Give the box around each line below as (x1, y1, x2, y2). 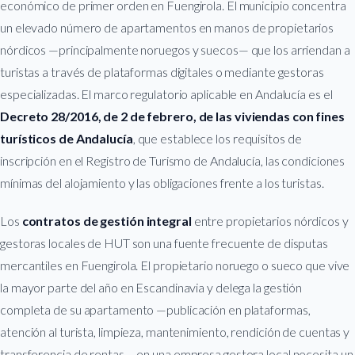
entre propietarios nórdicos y (191, 212, 349, 228)
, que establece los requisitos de (132, 130, 302, 146)
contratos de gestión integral (21, 212, 192, 228)
